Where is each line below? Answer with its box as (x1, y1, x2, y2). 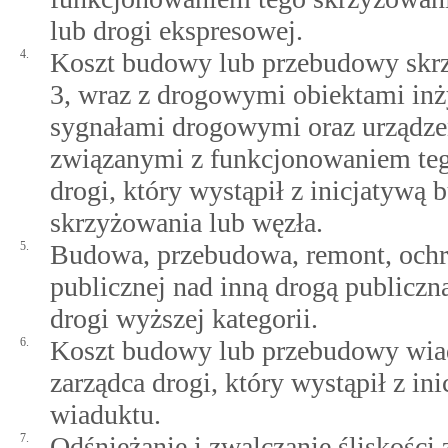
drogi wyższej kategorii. (50, 303, 318, 334)
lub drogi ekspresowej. (50, 15, 303, 46)
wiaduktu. (50, 399, 161, 430)
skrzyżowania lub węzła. (50, 207, 323, 238)
